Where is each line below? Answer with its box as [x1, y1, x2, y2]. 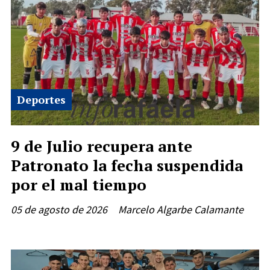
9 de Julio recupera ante [11, 136, 192, 157]
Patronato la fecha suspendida [11, 155, 243, 176]
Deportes [17, 92, 66, 107]
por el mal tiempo [11, 174, 146, 195]
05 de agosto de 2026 [11, 202, 107, 217]
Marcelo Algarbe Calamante [118, 202, 243, 217]
